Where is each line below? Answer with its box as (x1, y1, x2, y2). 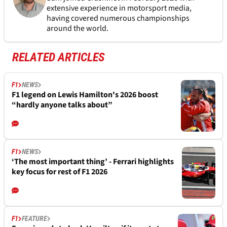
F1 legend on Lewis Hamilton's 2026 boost (12, 89, 158, 100)
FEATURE (22, 214, 47, 222)
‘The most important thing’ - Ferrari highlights (12, 156, 174, 167)
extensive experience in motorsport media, (46, 3, 192, 14)
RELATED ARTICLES (12, 50, 105, 64)
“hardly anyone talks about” (12, 99, 112, 110)
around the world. (46, 23, 108, 34)
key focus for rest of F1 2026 (12, 166, 107, 177)
